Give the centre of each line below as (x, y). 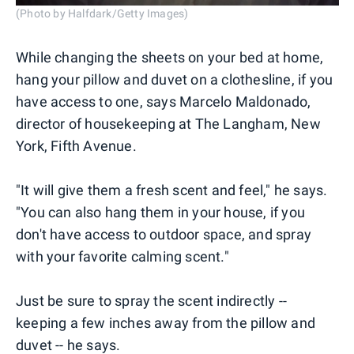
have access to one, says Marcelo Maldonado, (164, 102)
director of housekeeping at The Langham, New (168, 124)
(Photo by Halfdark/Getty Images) (102, 14)
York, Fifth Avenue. (76, 146)
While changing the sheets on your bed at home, (170, 58)
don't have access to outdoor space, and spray (164, 235)
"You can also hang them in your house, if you (161, 213)
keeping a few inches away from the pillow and (166, 323)
